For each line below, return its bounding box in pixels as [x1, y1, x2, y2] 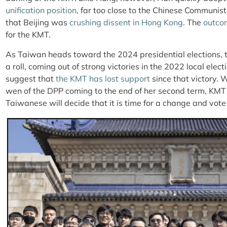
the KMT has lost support [56, 73, 150, 84]
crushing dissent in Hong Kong [69, 17, 183, 28]
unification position [6, 5, 77, 16]
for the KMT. [6, 29, 55, 40]
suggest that [6, 73, 56, 84]
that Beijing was [6, 17, 69, 28]
